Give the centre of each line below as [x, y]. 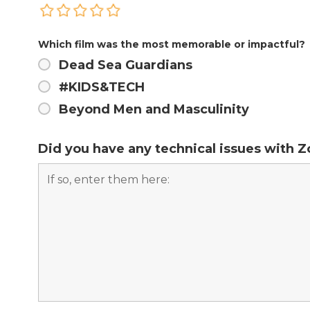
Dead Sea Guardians [126, 65]
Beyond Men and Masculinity [154, 109]
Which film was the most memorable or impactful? [172, 44]
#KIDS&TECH [102, 87]
